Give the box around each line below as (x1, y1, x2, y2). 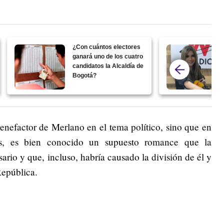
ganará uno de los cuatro (72, 52, 143, 60)
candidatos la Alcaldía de (72, 62, 144, 69)
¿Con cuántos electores (72, 43, 141, 50)
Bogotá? (72, 71, 97, 79)
